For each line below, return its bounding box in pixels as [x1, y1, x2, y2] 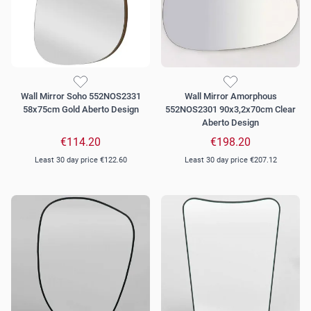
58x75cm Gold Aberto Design [22, 104, 139, 115]
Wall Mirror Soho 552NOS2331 [20, 91, 141, 102]
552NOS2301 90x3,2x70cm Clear [165, 104, 296, 115]
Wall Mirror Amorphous [184, 91, 277, 102]
